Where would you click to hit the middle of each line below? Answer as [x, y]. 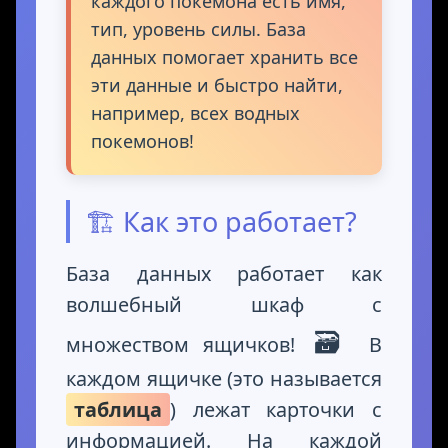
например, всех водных [195, 113]
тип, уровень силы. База [198, 29]
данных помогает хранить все [224, 57]
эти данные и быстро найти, [217, 85]
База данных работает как [224, 274]
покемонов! [142, 141]
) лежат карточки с [276, 410]
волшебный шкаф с [224, 305]
